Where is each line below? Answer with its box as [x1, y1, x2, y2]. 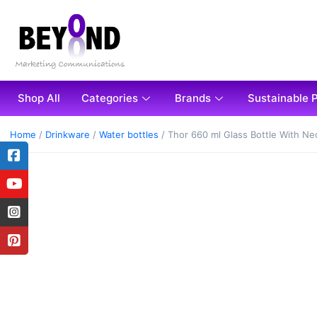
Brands [175, 91, 211, 105]
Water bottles [99, 129, 158, 141]
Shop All [18, 91, 60, 105]
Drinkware [45, 129, 90, 141]
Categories [81, 91, 138, 105]
